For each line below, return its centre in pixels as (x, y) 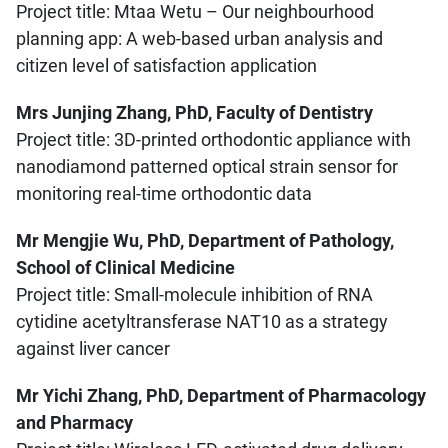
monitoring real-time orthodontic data (164, 193)
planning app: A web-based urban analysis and (199, 38)
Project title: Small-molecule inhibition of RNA (194, 294)
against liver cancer (93, 348)
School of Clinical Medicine (125, 267)
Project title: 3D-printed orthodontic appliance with (213, 139)
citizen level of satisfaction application (166, 65)
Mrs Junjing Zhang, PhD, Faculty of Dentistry (194, 112)
